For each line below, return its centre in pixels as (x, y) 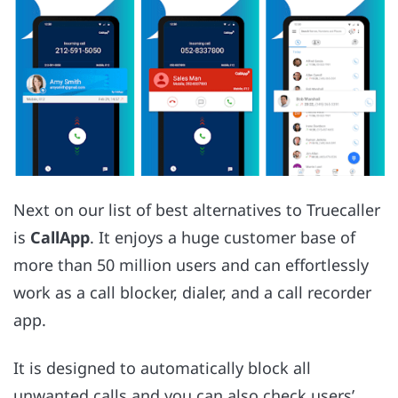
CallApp (60, 237)
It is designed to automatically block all (162, 368)
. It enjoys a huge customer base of (223, 237)
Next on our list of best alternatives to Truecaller (197, 210)
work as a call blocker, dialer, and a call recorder (192, 292)
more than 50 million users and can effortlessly (191, 265)
